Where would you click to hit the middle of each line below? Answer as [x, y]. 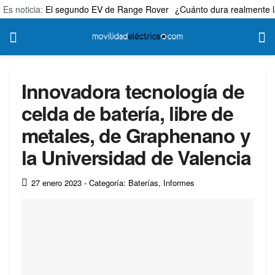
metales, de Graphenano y [136, 135]
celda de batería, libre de [127, 113]
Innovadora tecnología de [133, 91]
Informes [179, 182]
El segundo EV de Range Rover [107, 9]
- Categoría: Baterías [121, 182]
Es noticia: [24, 9]
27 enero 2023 [56, 182]
